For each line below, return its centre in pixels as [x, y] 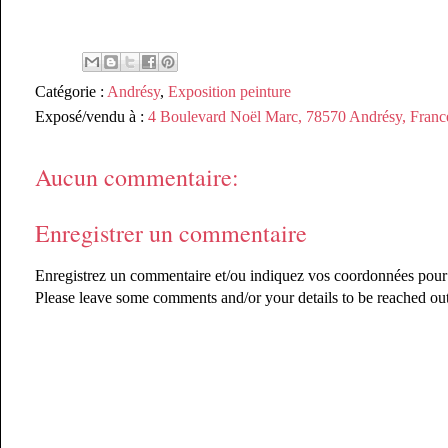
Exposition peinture [229, 91]
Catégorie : [71, 91]
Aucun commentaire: [137, 176]
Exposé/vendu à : [91, 116]
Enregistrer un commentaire [171, 232]
